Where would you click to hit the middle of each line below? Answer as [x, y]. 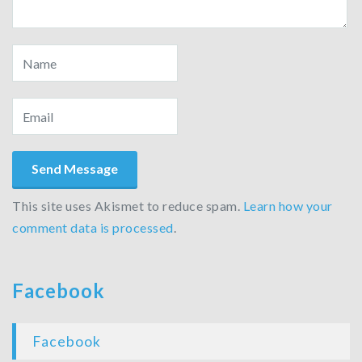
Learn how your [288, 206]
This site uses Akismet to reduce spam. [128, 206]
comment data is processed [93, 227]
